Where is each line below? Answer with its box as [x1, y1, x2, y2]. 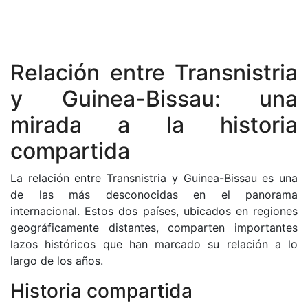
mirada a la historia [10, 111, 298, 138]
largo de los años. [10, 254, 103, 267]
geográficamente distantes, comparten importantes [10, 221, 298, 234]
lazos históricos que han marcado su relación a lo [10, 237, 298, 251]
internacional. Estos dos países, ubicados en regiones [10, 204, 298, 218]
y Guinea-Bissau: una [10, 85, 298, 112]
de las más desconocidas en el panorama [10, 188, 298, 201]
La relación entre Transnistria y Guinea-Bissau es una [10, 171, 298, 185]
